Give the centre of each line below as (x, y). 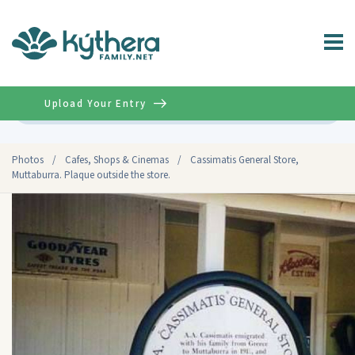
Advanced (309, 107)
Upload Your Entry (95, 103)
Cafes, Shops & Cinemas (117, 160)
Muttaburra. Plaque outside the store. (91, 175)
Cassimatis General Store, (244, 160)
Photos (28, 160)
